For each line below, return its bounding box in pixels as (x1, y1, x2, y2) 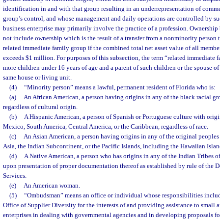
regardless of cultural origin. (3, 103, 78, 110)
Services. (3, 172, 27, 179)
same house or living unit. (3, 74, 72, 81)
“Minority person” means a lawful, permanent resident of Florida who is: (24, 83, 216, 91)
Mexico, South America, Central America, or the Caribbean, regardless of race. (3, 123, 208, 130)
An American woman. (23, 182, 80, 189)
